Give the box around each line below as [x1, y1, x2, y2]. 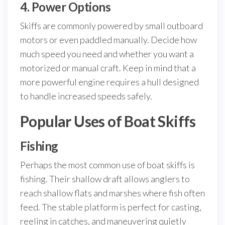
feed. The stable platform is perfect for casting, [20, 201, 201, 212]
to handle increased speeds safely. [20, 90, 152, 101]
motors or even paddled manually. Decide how [20, 34, 197, 45]
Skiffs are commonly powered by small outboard [20, 20, 203, 31]
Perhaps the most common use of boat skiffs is [20, 159, 195, 170]
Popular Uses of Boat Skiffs [20, 112, 196, 130]
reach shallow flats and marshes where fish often [20, 187, 205, 198]
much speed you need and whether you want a [20, 48, 194, 59]
